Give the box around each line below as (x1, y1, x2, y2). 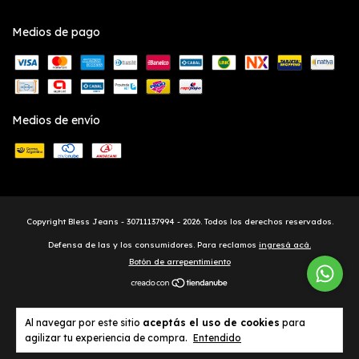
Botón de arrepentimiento (128, 256, 231, 267)
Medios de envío (12, 112, 100, 127)
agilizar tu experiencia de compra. (25, 332, 190, 344)
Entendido (193, 332, 241, 344)
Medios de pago (12, 24, 100, 39)
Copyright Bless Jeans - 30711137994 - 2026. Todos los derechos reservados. (26, 216, 333, 227)
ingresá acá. (259, 239, 311, 250)
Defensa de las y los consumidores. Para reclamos (48, 239, 256, 250)
